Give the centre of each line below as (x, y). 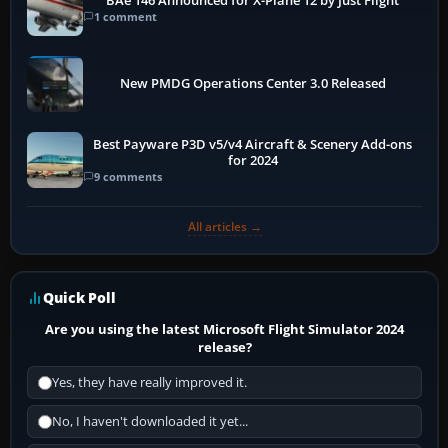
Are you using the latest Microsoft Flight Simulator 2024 (225, 329)
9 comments (128, 176)
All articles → (224, 227)
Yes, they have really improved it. (149, 383)
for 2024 (252, 160)
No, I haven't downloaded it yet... (150, 422)
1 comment (125, 16)
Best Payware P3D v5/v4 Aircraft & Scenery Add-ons (253, 144)
